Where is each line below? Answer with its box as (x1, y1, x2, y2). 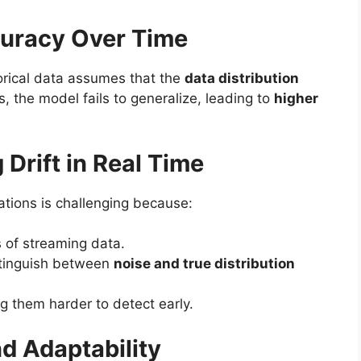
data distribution (185, 70, 299, 87)
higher (274, 90, 318, 107)
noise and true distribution (114, 255, 295, 272)
